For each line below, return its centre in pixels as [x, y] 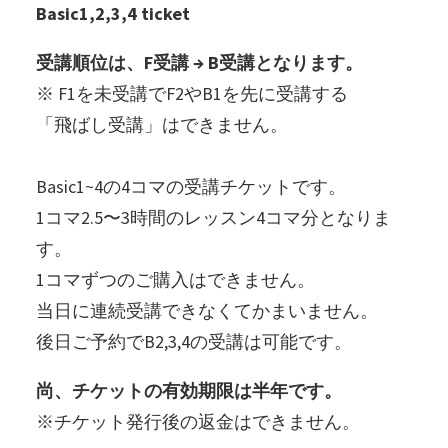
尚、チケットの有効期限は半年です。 [189, 391]
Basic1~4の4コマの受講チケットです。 [191, 187]
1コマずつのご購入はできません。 [175, 280]
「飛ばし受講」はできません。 [162, 125]
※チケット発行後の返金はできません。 [198, 422]
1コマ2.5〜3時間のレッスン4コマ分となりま [213, 218]
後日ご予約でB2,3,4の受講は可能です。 [194, 342]
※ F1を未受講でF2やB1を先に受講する [192, 94]
